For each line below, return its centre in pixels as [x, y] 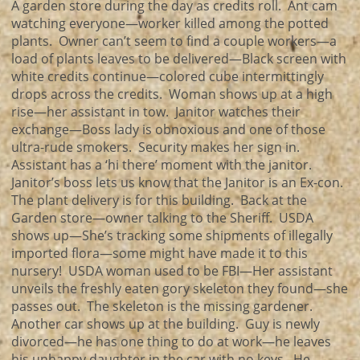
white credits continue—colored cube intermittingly [168, 76]
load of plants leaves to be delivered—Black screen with [179, 59]
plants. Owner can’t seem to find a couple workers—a [174, 41]
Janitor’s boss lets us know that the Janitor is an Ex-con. [179, 182]
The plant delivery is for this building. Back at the [159, 200]
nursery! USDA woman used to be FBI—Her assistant [172, 271]
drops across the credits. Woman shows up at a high [172, 94]
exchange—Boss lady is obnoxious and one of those [168, 129]
